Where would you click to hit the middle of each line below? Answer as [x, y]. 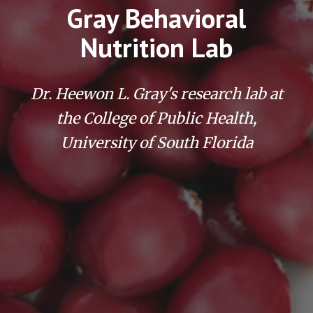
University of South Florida [156, 143]
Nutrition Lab [156, 48]
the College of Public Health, [156, 118]
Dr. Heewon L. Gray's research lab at [156, 94]
